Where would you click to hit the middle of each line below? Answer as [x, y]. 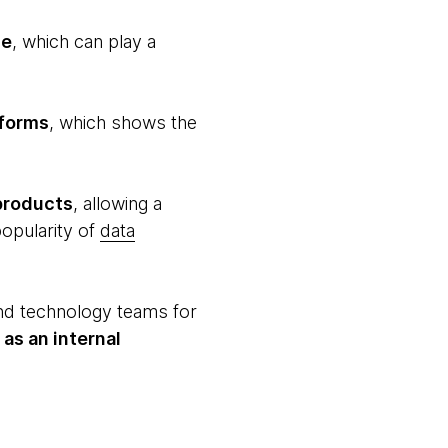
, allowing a [117, 203]
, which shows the [122, 122]
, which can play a [83, 41]
